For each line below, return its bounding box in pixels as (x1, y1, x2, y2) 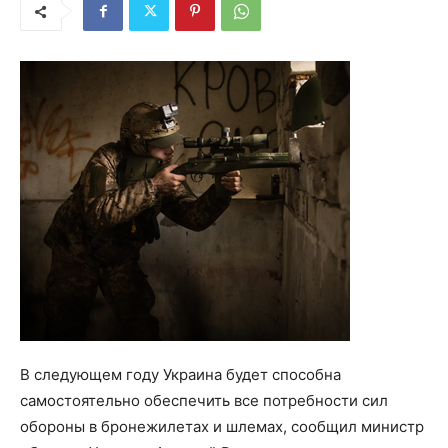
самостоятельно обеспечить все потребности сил (20, 391, 388, 411)
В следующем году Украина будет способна (20, 365, 341, 385)
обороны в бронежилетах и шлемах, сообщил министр (20, 417, 424, 437)
